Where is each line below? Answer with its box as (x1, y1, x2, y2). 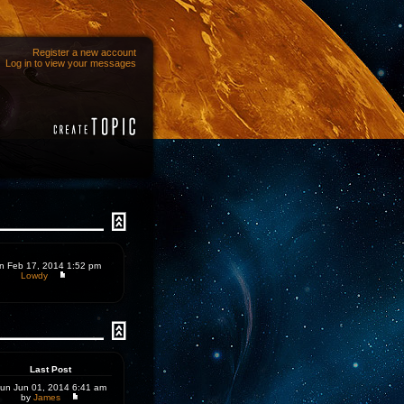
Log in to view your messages (5, 58, 136, 69)
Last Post (29, 364, 71, 374)
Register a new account (32, 47, 136, 58)
